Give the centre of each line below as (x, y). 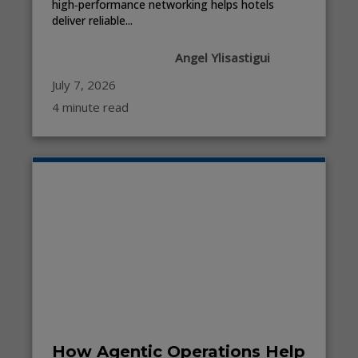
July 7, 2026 (84, 84)
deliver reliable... (92, 20)
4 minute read (90, 107)
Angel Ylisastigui (223, 57)
